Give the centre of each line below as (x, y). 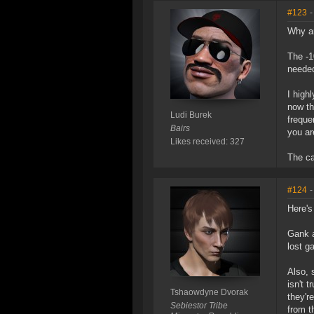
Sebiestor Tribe (199, 306)
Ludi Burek (191, 115)
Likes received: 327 (207, 142)
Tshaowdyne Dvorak (209, 293)
